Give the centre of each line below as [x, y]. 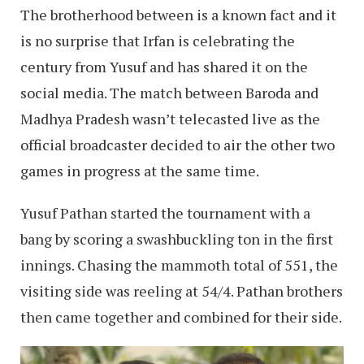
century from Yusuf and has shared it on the [164, 66]
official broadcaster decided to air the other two [178, 144]
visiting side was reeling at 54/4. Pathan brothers [182, 290]
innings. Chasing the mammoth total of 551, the [179, 264]
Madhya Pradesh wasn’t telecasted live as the [170, 118]
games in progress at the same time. [140, 170]
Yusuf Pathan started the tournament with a [165, 212]
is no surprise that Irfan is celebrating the [158, 40]
